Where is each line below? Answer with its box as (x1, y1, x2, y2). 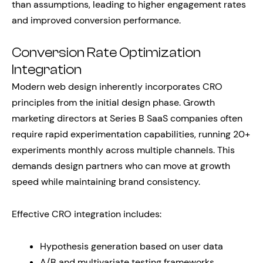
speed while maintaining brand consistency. (12, 176, 200, 188)
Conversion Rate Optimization (12, 45, 201, 60)
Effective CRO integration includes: (12, 208, 161, 220)
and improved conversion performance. (12, 14, 181, 26)
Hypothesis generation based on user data (40, 240, 223, 252)
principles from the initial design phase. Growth (12, 96, 215, 109)
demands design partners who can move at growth (12, 160, 230, 172)
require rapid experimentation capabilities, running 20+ (12, 128, 250, 140)
